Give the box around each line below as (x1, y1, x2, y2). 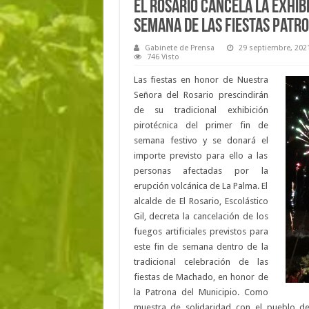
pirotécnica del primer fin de (133, 120, 268, 131)
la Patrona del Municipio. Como (133, 287, 268, 298)
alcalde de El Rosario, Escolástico (133, 196, 268, 207)
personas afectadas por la (133, 166, 268, 177)
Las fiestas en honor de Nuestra (133, 74, 268, 86)
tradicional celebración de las (133, 257, 268, 268)
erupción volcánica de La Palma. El (133, 181, 268, 192)
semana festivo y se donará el (133, 135, 268, 146)
